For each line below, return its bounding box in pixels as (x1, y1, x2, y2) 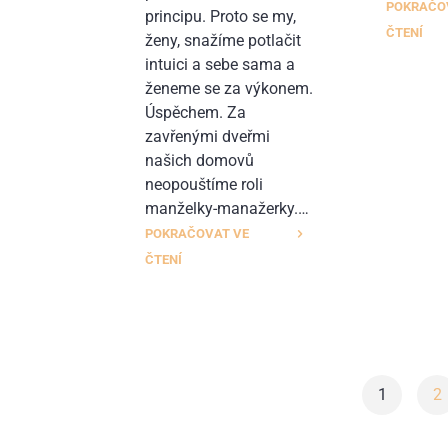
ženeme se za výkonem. (145, 78, 314, 98)
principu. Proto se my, (145, 6, 297, 26)
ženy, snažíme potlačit (145, 30, 302, 50)
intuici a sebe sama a (145, 54, 296, 74)
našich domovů (145, 150, 255, 170)
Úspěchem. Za (145, 102, 247, 122)
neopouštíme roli (145, 174, 264, 194)
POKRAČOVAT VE (145, 225, 250, 241)
